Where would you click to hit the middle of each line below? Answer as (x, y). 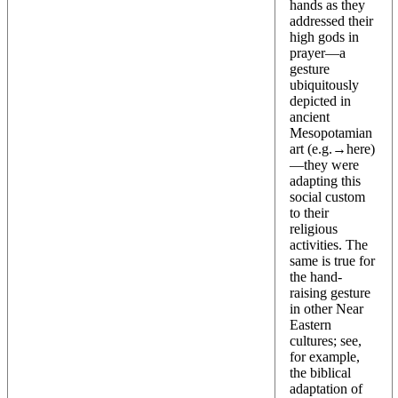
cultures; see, (326, 340)
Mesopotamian (331, 132)
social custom (327, 196)
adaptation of (326, 388)
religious (314, 228)
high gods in (324, 36)
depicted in (320, 100)
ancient (310, 116)
